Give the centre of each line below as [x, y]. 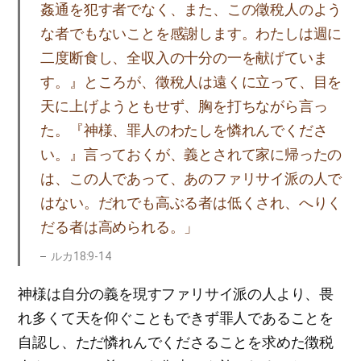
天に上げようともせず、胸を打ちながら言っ [184, 106]
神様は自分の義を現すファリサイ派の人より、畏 [176, 294]
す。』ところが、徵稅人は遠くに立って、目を [191, 82]
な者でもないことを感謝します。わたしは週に [191, 33]
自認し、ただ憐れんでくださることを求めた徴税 [176, 342]
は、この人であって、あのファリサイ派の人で [191, 178]
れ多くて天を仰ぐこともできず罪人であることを [176, 318]
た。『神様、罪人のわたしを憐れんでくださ [184, 130]
